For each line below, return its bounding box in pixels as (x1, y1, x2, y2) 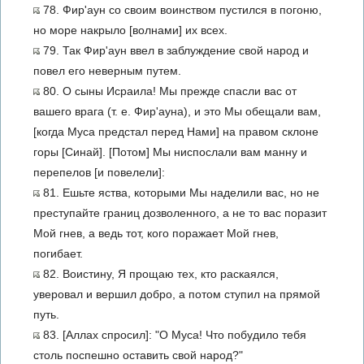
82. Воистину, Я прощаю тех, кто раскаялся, (40, 267, 279, 280)
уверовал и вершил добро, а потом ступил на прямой (33, 288, 320, 301)
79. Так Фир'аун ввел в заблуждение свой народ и (40, 44, 309, 57)
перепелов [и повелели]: (33, 166, 165, 179)
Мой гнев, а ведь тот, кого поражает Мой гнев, (33, 227, 279, 240)
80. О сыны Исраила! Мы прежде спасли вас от (40, 84, 297, 97)
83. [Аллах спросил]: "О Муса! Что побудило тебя (40, 328, 306, 341)
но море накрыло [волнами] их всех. (33, 24, 227, 37)
